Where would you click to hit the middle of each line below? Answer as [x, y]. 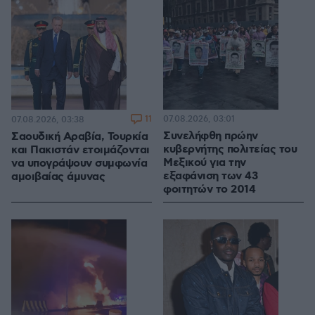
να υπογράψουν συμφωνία [79, 164]
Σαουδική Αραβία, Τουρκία [79, 137]
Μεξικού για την [205, 163]
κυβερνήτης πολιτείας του [230, 150]
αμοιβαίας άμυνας [58, 177]
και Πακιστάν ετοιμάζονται [81, 150]
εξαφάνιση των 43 [210, 176]
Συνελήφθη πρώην [211, 136]
